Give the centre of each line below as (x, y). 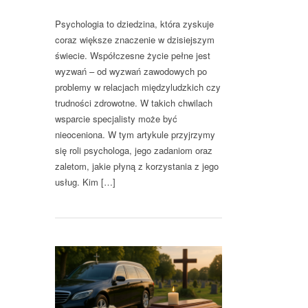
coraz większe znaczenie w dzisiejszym (135, 40)
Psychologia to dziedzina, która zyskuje (134, 24)
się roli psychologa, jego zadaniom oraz (134, 151)
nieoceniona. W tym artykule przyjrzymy (135, 135)
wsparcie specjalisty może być (116, 119)
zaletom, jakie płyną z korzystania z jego (137, 166)
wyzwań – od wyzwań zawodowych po (131, 71)
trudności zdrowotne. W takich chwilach (134, 103)
